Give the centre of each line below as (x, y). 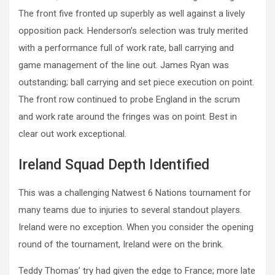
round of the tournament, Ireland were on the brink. (121, 245)
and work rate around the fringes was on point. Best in (128, 117)
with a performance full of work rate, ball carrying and (126, 48)
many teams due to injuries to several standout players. (130, 210)
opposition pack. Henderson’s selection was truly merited (133, 31)
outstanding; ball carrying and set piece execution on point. (136, 83)
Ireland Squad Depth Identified (114, 165)
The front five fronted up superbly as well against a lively (132, 14)
